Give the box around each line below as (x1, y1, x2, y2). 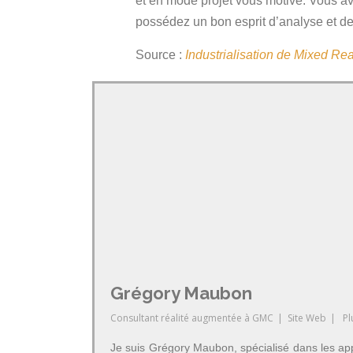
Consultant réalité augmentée (110, 311, 242, 325)
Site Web (287, 311, 326, 325)
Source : (136, 48, 185, 61)
